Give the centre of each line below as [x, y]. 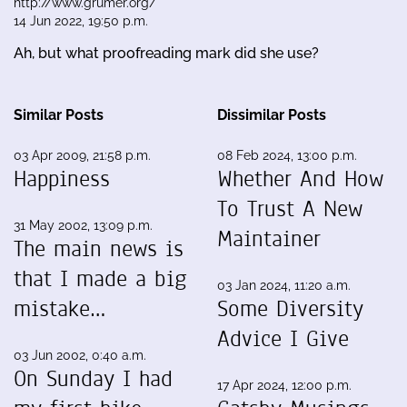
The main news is [99, 248]
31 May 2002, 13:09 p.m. [83, 225]
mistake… [60, 308]
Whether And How [300, 179]
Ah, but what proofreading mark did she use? [166, 53]
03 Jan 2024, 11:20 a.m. [284, 285]
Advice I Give [283, 338]
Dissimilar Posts [272, 114]
